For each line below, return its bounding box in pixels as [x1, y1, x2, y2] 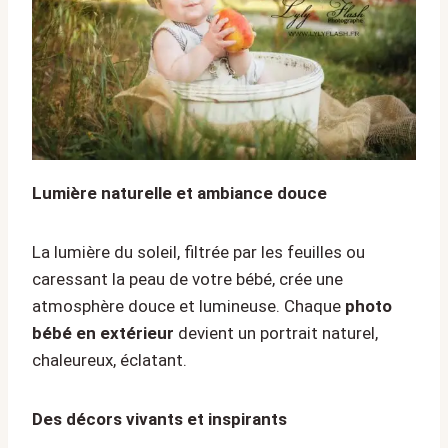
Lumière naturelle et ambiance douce [32, 182, 327, 203]
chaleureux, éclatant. [32, 349, 187, 370]
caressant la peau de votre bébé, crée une [32, 268, 343, 289]
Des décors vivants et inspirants [32, 408, 287, 429]
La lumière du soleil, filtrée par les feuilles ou [32, 241, 365, 262]
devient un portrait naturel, [174, 322, 378, 343]
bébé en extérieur [32, 322, 174, 343]
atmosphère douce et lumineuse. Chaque [32, 295, 345, 316]
